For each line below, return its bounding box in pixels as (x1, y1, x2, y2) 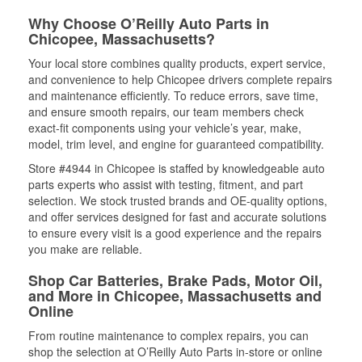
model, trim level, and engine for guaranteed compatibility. (28, 136, 324, 152)
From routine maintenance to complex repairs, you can (28, 327, 309, 343)
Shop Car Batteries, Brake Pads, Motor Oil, (28, 270, 322, 291)
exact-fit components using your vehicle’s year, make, (28, 120, 301, 136)
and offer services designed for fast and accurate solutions (28, 208, 326, 225)
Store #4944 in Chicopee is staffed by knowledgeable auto (28, 160, 325, 176)
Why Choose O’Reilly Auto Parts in (28, 13, 269, 34)
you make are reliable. (28, 241, 142, 257)
